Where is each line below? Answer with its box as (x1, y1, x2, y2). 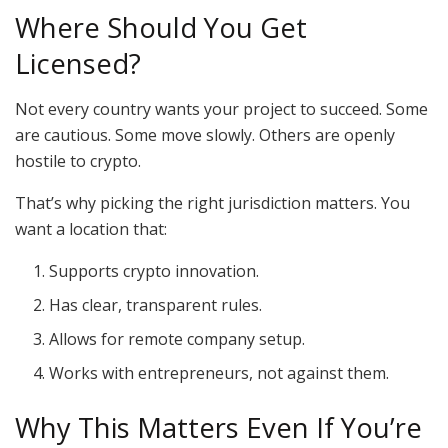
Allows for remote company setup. (49, 328, 306, 351)
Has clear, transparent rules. (49, 294, 263, 317)
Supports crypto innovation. (49, 260, 260, 283)
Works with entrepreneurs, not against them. (49, 362, 390, 385)
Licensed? (15, 45, 141, 83)
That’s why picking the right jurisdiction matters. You (15, 192, 410, 215)
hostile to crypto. (15, 150, 141, 173)
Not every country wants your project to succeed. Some (15, 98, 428, 121)
